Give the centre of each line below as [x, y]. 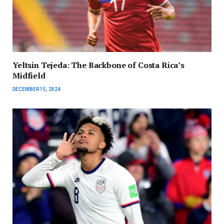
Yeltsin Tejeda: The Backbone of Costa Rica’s [98, 65]
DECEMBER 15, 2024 [36, 89]
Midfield [29, 76]
